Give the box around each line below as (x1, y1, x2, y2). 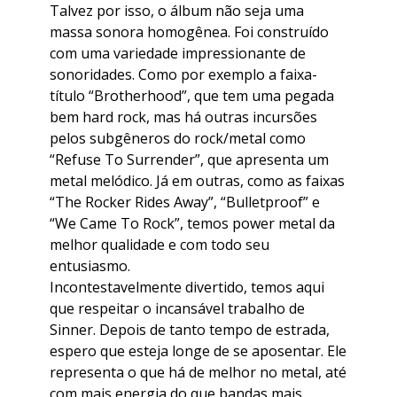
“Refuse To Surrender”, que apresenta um (50, 150, 329, 170)
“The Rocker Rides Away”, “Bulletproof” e (50, 192, 320, 213)
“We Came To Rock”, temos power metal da (50, 214, 335, 234)
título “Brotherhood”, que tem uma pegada (50, 86, 334, 106)
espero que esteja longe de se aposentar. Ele (50, 341, 346, 362)
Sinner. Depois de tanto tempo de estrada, (50, 320, 330, 340)
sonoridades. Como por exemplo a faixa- (50, 65, 317, 85)
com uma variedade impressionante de (50, 43, 306, 64)
